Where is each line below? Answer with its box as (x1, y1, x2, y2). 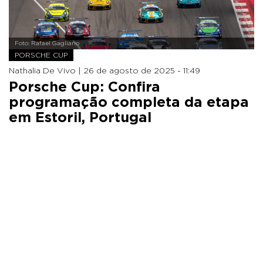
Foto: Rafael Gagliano (15, 40, 79, 46)
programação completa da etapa (9, 95, 249, 110)
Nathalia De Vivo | (9, 66, 83, 75)
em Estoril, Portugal (9, 110, 151, 125)
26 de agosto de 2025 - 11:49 (83, 66, 200, 75)
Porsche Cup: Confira (9, 80, 160, 95)
